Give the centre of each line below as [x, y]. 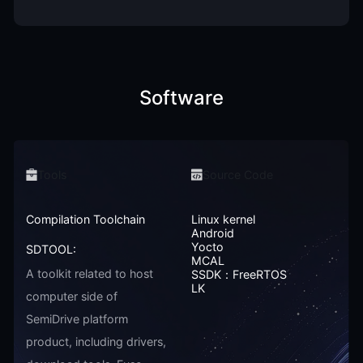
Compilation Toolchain [85, 219]
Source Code [238, 174]
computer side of [71, 297]
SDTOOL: [51, 249]
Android [212, 233]
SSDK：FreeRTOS [239, 274]
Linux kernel [223, 219]
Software [181, 97]
